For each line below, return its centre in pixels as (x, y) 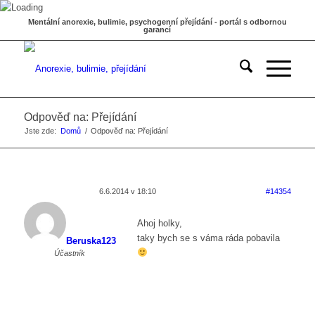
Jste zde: (40, 131)
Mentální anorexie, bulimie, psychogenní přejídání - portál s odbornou (157, 22)
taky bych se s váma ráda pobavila (208, 238)
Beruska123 (91, 241)
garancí (157, 30)
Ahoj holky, (159, 224)
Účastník (70, 253)
